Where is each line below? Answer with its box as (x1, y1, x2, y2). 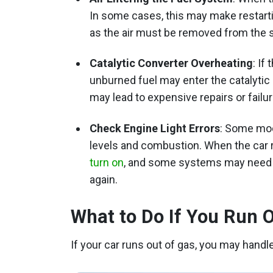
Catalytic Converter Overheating (90, 57, 253, 70)
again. (90, 172, 118, 186)
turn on (90, 155, 124, 169)
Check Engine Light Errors (90, 121, 220, 135)
